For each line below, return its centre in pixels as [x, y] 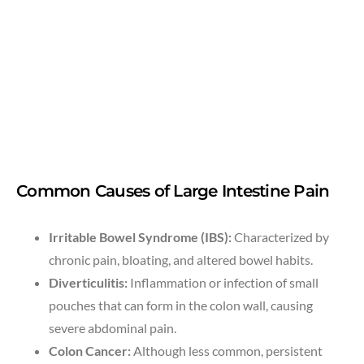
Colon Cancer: [90, 351]
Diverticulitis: [88, 283]
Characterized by [280, 237]
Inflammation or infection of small [223, 283]
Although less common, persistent [227, 351]
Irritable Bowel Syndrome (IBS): [140, 237]
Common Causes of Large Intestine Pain [173, 191]
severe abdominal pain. [113, 328]
